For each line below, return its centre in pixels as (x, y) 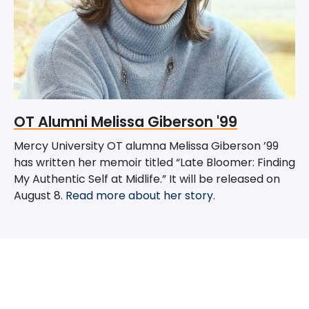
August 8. (40, 196)
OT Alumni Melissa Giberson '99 (126, 122)
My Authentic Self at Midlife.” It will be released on (147, 179)
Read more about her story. (140, 196)
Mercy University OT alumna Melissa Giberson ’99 (146, 146)
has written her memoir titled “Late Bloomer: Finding (154, 163)
